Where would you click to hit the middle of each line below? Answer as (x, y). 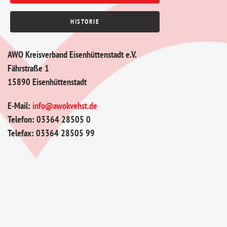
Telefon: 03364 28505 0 (49, 119)
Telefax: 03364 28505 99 (51, 133)
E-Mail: (20, 106)
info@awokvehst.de (65, 106)
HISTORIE (85, 22)
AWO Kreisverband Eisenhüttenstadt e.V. (72, 54)
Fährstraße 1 (28, 68)
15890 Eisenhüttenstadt (47, 82)
